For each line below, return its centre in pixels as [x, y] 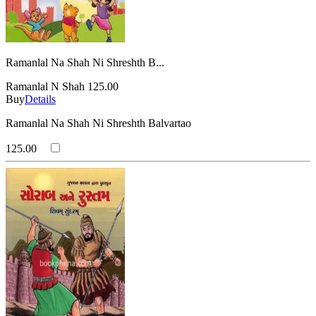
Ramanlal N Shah [45, 86]
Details [40, 99]
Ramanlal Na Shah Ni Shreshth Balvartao [98, 123]
